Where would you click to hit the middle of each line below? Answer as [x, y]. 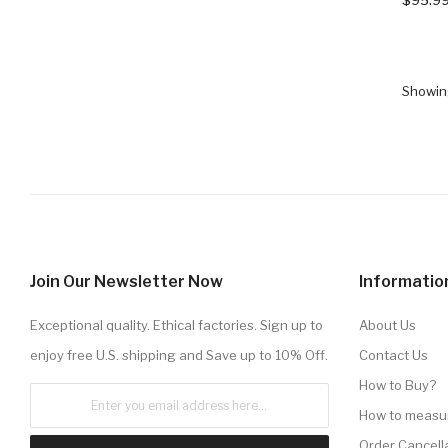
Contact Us [393, 354]
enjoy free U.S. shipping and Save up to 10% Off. [179, 354]
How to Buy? [397, 384]
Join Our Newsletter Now [126, 281]
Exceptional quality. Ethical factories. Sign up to [176, 324]
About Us [387, 324]
